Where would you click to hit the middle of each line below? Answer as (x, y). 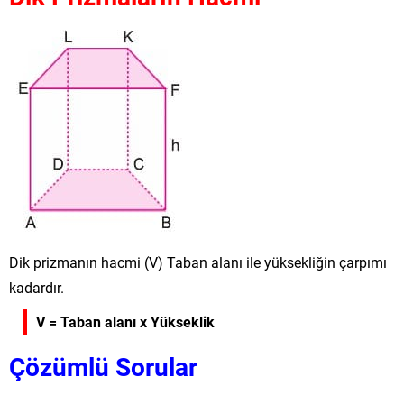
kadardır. (37, 287)
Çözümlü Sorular (103, 366)
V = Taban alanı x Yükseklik (125, 321)
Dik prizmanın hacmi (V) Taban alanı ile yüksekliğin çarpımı (198, 262)
